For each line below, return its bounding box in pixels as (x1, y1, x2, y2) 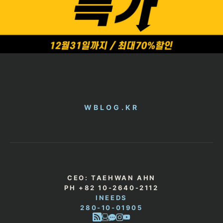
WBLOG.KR (84, 103, 139, 111)
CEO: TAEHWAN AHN (67, 173, 156, 182)
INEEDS (96, 193, 127, 202)
